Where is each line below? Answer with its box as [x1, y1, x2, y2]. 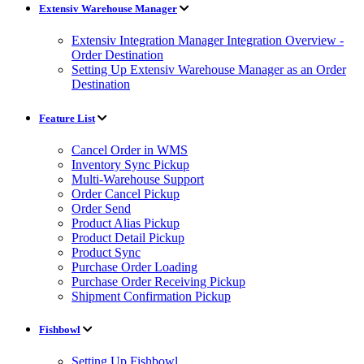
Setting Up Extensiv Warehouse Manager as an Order [71, 63, 346, 77]
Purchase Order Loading [71, 259, 197, 274]
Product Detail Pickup [71, 230, 184, 245]
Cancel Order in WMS [71, 142, 188, 157]
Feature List [39, 111, 95, 124]
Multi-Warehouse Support [71, 171, 204, 186]
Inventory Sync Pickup [71, 157, 189, 171]
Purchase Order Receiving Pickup [71, 274, 245, 288]
